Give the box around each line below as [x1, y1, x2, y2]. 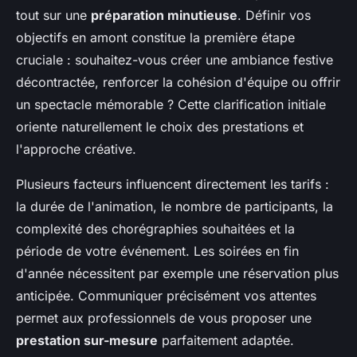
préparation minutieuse [91, 7, 237, 24]
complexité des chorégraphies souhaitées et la [16, 221, 295, 237]
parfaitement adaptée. [158, 332, 294, 349]
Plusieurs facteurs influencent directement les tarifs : [16, 176, 329, 193]
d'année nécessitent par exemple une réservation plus [16, 265, 339, 282]
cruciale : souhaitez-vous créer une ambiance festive [16, 52, 333, 69]
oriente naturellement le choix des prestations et [16, 119, 304, 135]
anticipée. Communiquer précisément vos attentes [16, 288, 316, 304]
